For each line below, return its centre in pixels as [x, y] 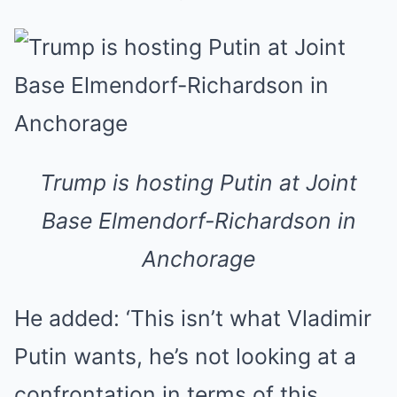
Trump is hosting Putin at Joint [198, 183]
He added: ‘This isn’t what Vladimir [193, 318]
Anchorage [198, 259]
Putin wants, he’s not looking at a [185, 356]
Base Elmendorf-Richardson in [198, 221]
